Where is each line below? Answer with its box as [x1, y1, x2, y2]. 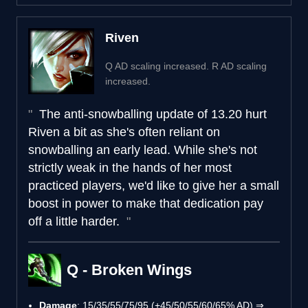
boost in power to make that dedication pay [28, 196, 263, 210]
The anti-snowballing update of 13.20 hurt [36, 107, 267, 121]
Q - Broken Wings [67, 261, 192, 278]
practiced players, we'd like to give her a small [28, 178, 279, 192]
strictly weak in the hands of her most [28, 160, 232, 175]
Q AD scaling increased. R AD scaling [105, 60, 267, 71]
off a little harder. [28, 214, 123, 228]
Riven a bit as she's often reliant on [28, 124, 220, 139]
